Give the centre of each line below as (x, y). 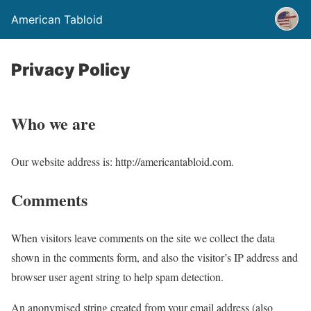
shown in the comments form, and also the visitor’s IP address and (154, 257)
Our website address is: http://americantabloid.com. (123, 161)
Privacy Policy (71, 70)
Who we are (53, 123)
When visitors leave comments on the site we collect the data (143, 237)
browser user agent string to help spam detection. (117, 276)
